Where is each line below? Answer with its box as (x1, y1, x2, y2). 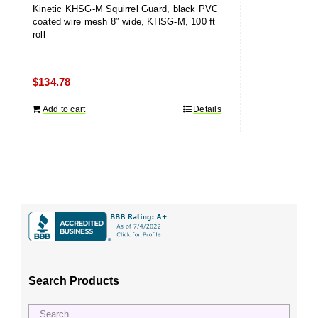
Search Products (28, 274, 119, 287)
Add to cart (43, 104, 86, 115)
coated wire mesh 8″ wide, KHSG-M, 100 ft (33, 16, 216, 27)
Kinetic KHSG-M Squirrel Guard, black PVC (33, 4, 219, 14)
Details (193, 104, 221, 115)
